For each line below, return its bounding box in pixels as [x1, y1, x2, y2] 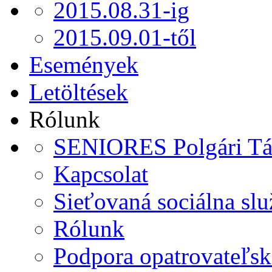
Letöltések [29, 79, 128, 105]
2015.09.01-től [53, 24, 196, 50]
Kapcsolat [53, 161, 148, 187]
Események [29, 52, 138, 78]
